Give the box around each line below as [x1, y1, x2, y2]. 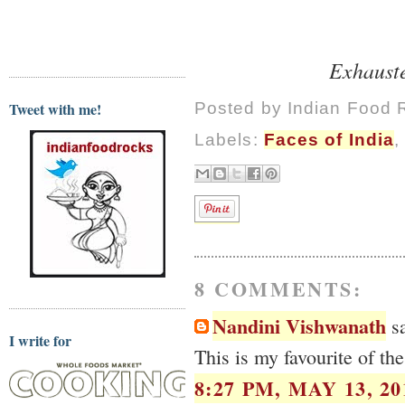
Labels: [194, 130, 264, 150]
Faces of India [263, 130, 395, 150]
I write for [9, 330, 71, 351]
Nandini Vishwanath [212, 310, 386, 341]
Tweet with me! [9, 98, 101, 119]
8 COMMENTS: [194, 273, 363, 304]
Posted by [194, 99, 287, 118]
